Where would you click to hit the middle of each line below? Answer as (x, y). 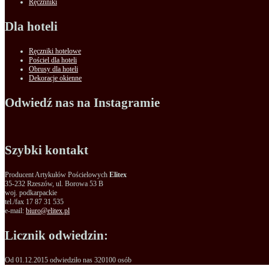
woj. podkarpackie (31, 193)
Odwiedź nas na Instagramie (82, 103)
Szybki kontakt (47, 150)
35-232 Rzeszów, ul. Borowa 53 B (54, 184)
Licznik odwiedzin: (56, 236)
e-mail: (15, 211)
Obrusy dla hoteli (53, 69)
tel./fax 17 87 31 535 (34, 202)
